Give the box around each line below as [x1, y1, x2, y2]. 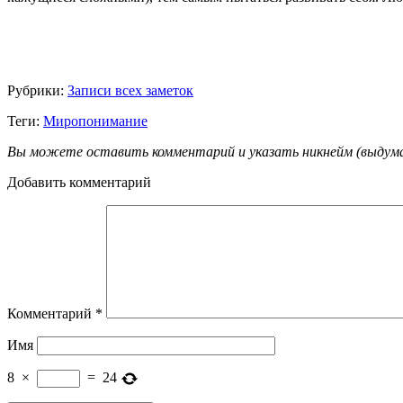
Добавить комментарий [7, 174, 151, 190]
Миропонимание [43, 112, 148, 129]
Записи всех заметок [67, 82, 193, 98]
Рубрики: [7, 82, 67, 98]
